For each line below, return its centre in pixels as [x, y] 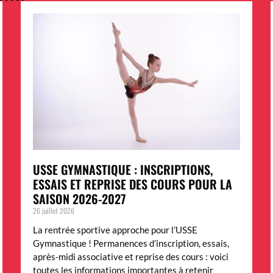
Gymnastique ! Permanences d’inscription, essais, [131, 243]
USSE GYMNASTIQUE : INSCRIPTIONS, [123, 170]
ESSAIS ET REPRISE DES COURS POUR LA [133, 184]
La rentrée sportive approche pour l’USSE [115, 230]
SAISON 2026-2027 [80, 199]
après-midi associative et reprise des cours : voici [131, 257]
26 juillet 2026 [54, 211]
